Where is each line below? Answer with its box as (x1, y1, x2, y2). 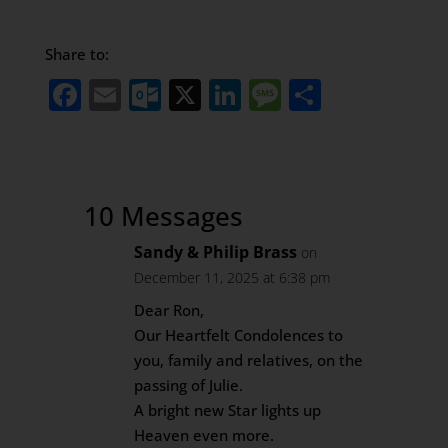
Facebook (80, 73, 226, 116)
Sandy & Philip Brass (134, 241, 298, 263)
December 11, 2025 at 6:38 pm (134, 268, 331, 287)
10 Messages (84, 198, 244, 234)
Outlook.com (160, 73, 357, 116)
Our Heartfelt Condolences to (134, 325, 344, 345)
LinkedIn (240, 73, 372, 116)
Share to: (44, 44, 109, 64)
